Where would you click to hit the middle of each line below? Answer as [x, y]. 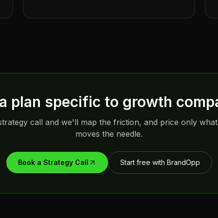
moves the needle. [109, 134]
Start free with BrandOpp [160, 162]
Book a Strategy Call [53, 162]
